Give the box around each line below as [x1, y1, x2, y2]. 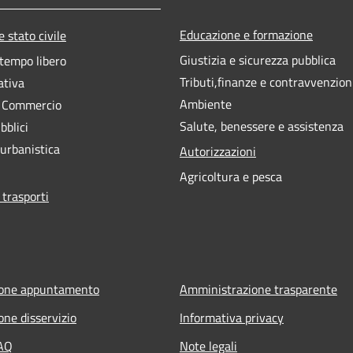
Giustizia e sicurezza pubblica [180, 50, 336, 69]
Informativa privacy [180, 307, 284, 327]
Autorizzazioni [180, 141, 256, 161]
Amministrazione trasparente [180, 279, 337, 299]
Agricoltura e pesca [180, 166, 282, 186]
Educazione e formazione [180, 24, 313, 44]
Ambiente [180, 94, 232, 113]
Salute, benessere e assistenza [180, 116, 344, 136]
